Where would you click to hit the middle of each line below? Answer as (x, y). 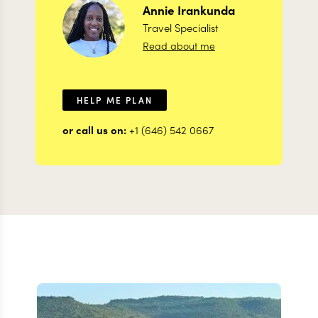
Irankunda (206, 10)
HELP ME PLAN (115, 99)
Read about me (179, 46)
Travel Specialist (181, 28)
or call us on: (96, 129)
